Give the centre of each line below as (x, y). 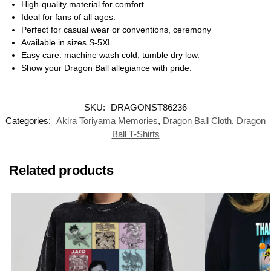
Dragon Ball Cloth (197, 120)
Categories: (29, 120)
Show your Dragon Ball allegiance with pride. (106, 67)
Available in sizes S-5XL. (68, 42)
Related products (61, 170)
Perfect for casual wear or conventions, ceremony (116, 29)
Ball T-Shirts (135, 134)
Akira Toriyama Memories (107, 120)
